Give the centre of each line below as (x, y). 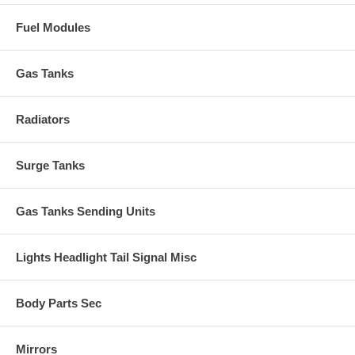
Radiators (43, 119)
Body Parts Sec (59, 303)
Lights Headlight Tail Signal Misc (106, 257)
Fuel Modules (53, 27)
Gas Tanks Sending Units (86, 211)
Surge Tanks (50, 165)
